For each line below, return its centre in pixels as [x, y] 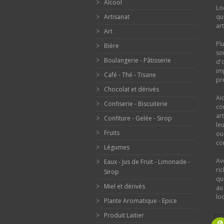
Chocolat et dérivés [131, 89]
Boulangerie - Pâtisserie [137, 60]
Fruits [112, 133]
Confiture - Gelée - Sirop [138, 118]
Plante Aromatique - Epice [140, 201]
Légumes [117, 147]
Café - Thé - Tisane [130, 75]
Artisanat [117, 17]
